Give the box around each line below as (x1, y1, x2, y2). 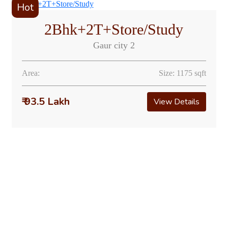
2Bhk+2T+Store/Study (44, 20, 184, 38)
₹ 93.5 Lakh (21, 94, 70, 108)
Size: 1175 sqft (159, 68, 207, 77)
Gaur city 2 (93, 40, 135, 50)
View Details (154, 96, 200, 107)
